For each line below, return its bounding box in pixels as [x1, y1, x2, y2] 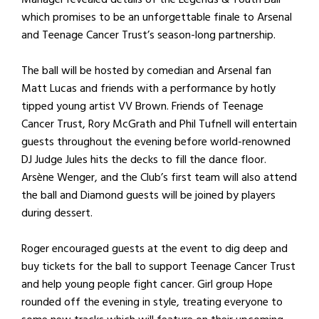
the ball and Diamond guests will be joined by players [21, 186, 276, 204]
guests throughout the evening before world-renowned [21, 132, 291, 151]
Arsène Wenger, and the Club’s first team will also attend [21, 168, 297, 187]
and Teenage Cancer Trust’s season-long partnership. [21, 26, 276, 44]
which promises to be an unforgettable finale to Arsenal [21, 8, 292, 26]
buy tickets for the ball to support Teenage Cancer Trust [21, 257, 296, 276]
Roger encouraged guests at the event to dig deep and [21, 239, 288, 258]
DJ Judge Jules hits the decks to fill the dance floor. [21, 150, 266, 169]
